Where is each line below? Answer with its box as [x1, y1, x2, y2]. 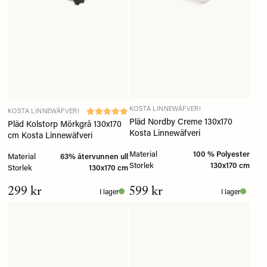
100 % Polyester [193, 148, 250, 159]
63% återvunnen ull [60, 151, 128, 162]
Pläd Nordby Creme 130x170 [129, 116, 232, 128]
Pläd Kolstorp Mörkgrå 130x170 [8, 118, 122, 130]
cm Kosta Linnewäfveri [8, 129, 92, 141]
